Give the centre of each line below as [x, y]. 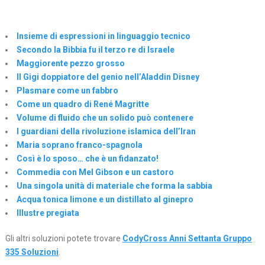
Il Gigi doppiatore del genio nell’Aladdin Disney [108, 77]
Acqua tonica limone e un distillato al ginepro [105, 200]
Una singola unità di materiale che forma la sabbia [114, 186]
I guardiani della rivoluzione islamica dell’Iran [106, 132]
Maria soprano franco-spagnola [79, 145]
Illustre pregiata [48, 213]
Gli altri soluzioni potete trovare [64, 239]
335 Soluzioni [32, 252]
